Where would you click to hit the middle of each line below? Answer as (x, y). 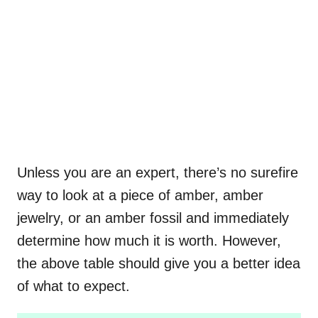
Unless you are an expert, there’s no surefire (158, 172)
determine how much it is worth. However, (149, 240)
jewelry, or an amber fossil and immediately (153, 218)
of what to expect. (73, 286)
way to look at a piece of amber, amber (140, 195)
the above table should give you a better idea (159, 263)
